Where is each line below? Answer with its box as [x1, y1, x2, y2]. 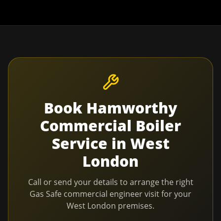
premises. [116, 200, 154, 211]
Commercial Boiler [40, 115, 181, 136]
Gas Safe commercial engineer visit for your [30, 188, 191, 199]
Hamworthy [86, 98, 177, 118]
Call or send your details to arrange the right [28, 177, 193, 187]
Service [51, 133, 108, 153]
